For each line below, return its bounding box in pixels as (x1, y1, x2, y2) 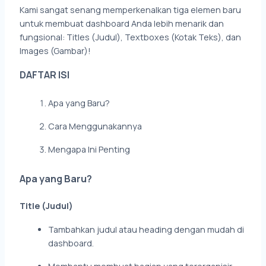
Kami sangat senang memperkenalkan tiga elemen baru (20, 4, 242, 16)
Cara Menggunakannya (48, 120, 142, 132)
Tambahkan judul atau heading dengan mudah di (48, 223, 245, 235)
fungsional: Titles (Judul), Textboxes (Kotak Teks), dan (20, 31, 242, 43)
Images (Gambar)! (20, 45, 91, 57)
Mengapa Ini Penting (48, 144, 131, 156)
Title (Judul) (20, 200, 74, 212)
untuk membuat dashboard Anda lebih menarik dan (20, 18, 224, 30)
